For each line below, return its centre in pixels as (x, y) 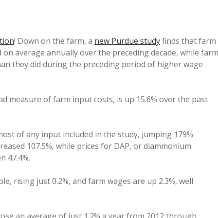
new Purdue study (127, 41)
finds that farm (188, 41)
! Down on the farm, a (54, 41)
